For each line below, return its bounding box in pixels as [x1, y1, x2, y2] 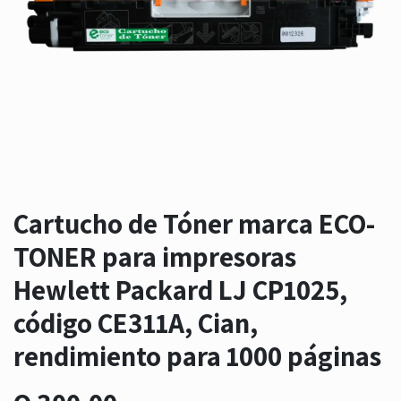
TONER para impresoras [13, 238, 296, 275]
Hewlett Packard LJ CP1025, [13, 271, 347, 308]
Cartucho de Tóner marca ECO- [13, 205, 375, 242]
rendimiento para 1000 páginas [13, 337, 381, 374]
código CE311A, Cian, [13, 304, 258, 341]
